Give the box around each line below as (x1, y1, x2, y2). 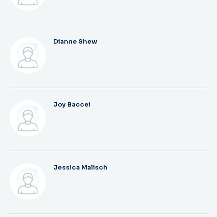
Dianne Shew (53, 37, 97, 46)
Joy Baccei (53, 100, 91, 108)
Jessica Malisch (53, 163, 108, 171)
